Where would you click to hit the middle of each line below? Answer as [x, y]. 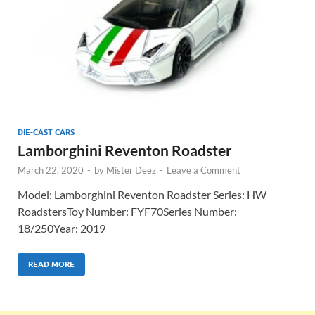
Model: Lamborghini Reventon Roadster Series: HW [142, 194]
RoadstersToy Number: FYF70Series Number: [127, 211]
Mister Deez [131, 170]
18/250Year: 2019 [62, 228]
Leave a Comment [204, 170]
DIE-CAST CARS [46, 132]
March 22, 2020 [51, 170]
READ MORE [51, 264]
